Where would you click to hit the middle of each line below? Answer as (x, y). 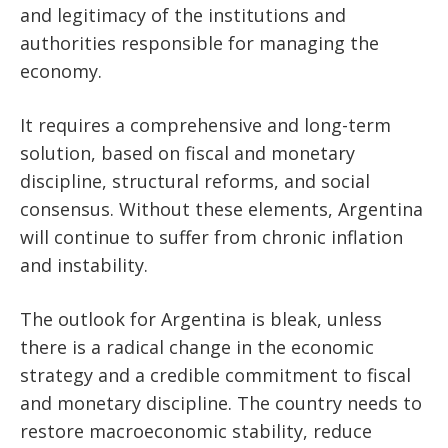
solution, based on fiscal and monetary (187, 153)
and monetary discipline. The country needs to (221, 403)
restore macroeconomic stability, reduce (196, 431)
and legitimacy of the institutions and (183, 15)
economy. (61, 71)
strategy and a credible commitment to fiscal (215, 375)
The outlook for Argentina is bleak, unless (201, 319)
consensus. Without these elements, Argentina (221, 209)
